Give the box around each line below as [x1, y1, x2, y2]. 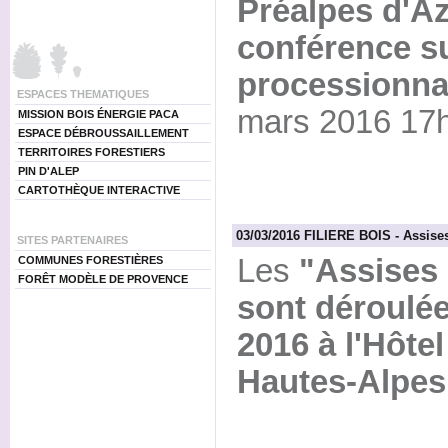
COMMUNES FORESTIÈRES [17, 254, 163, 266]
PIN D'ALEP [17, 165, 79, 177]
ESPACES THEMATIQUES [16, 88, 149, 100]
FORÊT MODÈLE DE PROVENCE [17, 273, 188, 285]
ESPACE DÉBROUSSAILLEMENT [17, 127, 189, 139]
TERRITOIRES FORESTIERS [17, 146, 165, 158]
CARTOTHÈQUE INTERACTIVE [17, 184, 180, 196]
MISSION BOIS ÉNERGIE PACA [17, 108, 179, 120]
